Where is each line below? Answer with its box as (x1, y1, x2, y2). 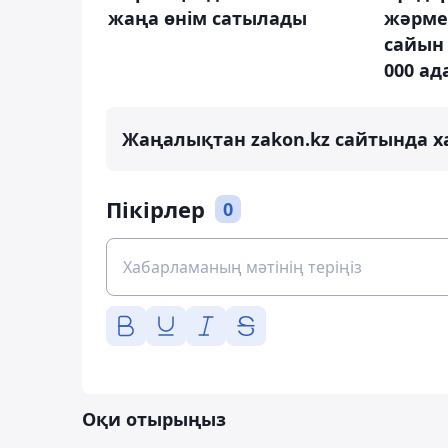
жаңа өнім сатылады (108, 5, 307, 30)
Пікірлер (106, 193, 205, 224)
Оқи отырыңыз (82, 406, 226, 431)
